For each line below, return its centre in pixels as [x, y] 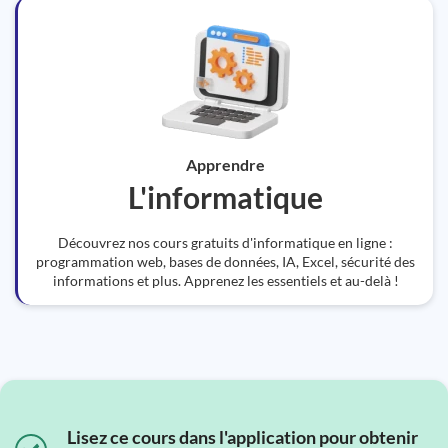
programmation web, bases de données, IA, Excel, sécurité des [225, 261]
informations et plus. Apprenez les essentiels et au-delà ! [225, 280]
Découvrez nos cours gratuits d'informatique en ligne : [225, 242]
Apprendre [225, 164]
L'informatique [225, 197]
